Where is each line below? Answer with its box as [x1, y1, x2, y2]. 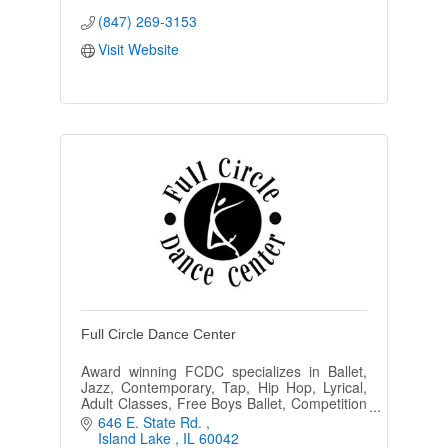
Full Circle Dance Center [80, 326, 236, 343]
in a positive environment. [80, 425, 243, 446]
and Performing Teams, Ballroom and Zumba [80, 409, 368, 430]
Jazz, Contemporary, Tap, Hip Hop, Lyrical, [80, 377, 368, 398]
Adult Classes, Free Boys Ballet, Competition [80, 393, 368, 414]
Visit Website [98, 39, 180, 60]
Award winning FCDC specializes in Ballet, [80, 361, 368, 382]
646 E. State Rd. [98, 411, 207, 432]
